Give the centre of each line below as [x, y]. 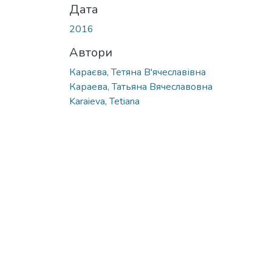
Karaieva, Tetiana [104, 101]
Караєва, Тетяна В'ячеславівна [138, 72]
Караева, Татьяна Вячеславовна [141, 87]
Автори [91, 52]
